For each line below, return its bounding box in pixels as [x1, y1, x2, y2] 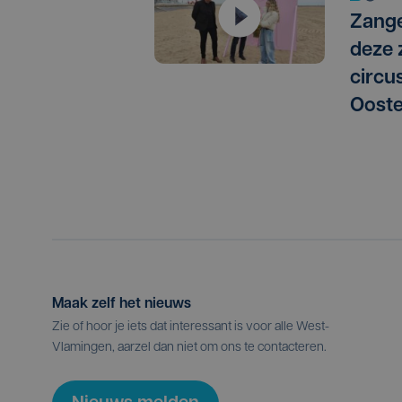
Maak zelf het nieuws [52, 297, 191, 312]
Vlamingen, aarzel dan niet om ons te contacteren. [52, 341, 327, 355]
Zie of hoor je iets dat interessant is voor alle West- [52, 320, 329, 335]
